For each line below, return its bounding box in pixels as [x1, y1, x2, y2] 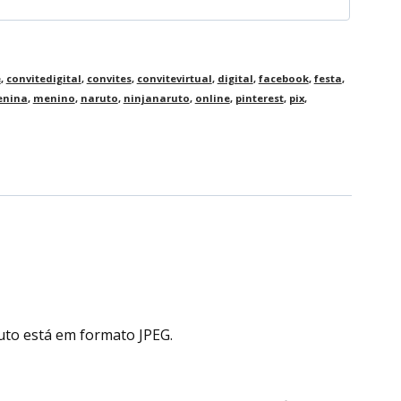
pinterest [235, 90, 284, 105]
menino [32, 90, 75, 105]
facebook [258, 71, 309, 85]
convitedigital [5, 71, 81, 85]
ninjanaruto [123, 90, 190, 105]
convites [86, 71, 132, 85]
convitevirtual [136, 71, 212, 85]
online [194, 90, 230, 105]
